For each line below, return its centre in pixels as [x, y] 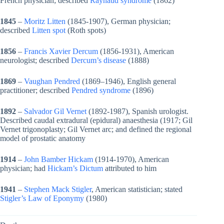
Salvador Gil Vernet [55, 111]
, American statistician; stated [137, 189]
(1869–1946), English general [128, 81]
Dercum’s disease [99, 60]
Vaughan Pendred [52, 81]
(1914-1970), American [131, 159]
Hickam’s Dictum [75, 168]
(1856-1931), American [136, 51]
